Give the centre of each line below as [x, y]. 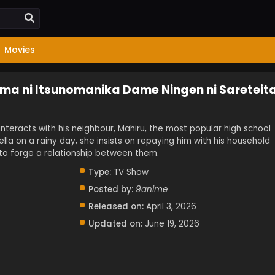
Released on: [116, 207]
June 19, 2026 [172, 224]
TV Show [130, 172]
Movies [20, 50]
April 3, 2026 [171, 207]
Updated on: [115, 224]
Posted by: [110, 189]
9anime [151, 189]
